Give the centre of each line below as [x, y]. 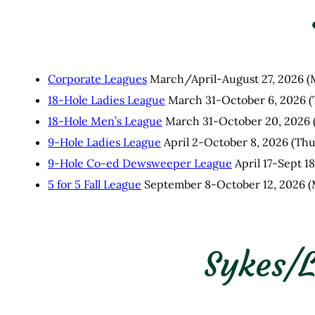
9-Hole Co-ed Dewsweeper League [140, 163]
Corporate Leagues [97, 79]
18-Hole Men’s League [105, 121]
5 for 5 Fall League [95, 185]
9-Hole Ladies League [104, 142]
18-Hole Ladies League [107, 100]
